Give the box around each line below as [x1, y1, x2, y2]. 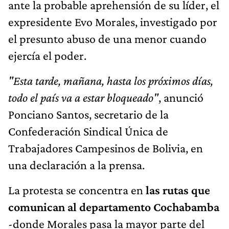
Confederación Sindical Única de [8, 124, 168, 138]
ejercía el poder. [8, 48, 86, 62]
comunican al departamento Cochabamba [8, 199, 219, 214]
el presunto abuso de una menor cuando [8, 31, 207, 45]
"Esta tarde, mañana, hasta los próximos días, [8, 73, 213, 87]
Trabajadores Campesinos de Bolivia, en [8, 141, 203, 155]
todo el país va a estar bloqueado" [8, 90, 158, 104]
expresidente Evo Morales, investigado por [8, 14, 217, 29]
